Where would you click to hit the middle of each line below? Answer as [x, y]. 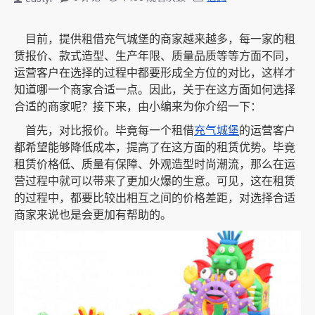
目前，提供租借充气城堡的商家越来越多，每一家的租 [160, 39]
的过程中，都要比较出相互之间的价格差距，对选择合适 [155, 198]
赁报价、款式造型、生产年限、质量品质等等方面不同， [155, 56]
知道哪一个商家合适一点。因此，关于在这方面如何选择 [155, 90]
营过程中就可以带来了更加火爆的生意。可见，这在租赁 [155, 181]
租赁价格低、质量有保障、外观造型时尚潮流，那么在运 [155, 164]
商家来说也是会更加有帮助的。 [93, 215]
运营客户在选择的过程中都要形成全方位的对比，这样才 [155, 73]
